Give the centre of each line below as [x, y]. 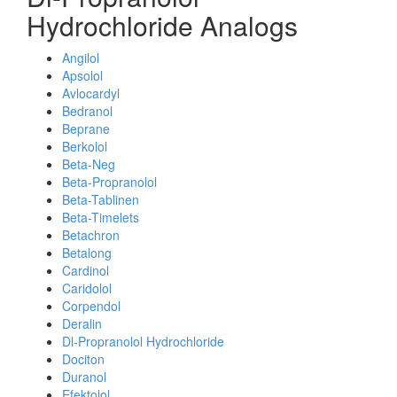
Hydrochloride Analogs [162, 25]
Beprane [86, 128]
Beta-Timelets [101, 217]
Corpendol [91, 306]
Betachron [91, 235]
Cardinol [86, 270]
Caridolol [87, 288]
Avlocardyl [91, 93]
